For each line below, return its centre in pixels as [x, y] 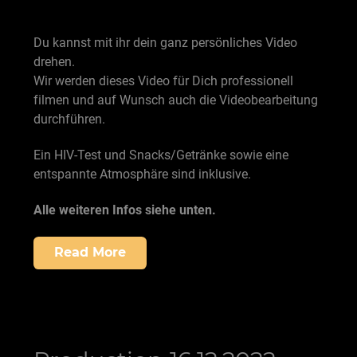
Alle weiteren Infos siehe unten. [125, 210]
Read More [90, 253]
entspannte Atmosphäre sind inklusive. [142, 175]
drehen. [54, 62]
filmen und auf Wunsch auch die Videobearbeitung [176, 100]
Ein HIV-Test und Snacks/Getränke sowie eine [161, 155]
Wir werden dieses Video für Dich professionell [163, 81]
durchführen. [69, 120]
